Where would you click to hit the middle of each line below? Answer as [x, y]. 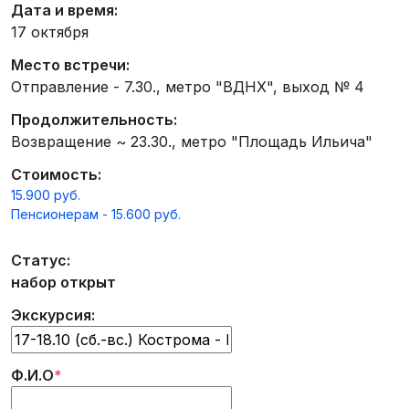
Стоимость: [56, 174]
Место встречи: [70, 65]
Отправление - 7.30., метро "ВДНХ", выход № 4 [188, 87]
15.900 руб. [46, 195]
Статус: [41, 260]
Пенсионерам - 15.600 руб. [96, 214]
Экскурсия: [53, 315]
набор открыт [63, 282]
